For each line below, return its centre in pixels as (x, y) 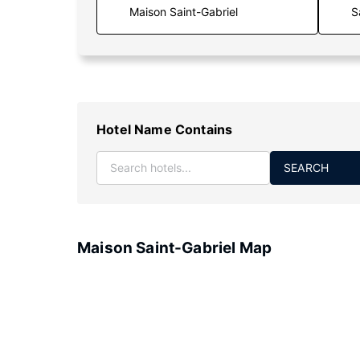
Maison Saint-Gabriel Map (175, 248)
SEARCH (307, 168)
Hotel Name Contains (165, 129)
